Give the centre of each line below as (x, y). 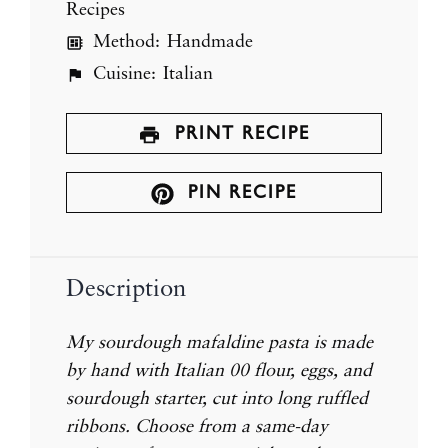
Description (126, 289)
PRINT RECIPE (238, 132)
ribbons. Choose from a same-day (197, 426)
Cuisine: (121, 74)
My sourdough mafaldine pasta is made (219, 342)
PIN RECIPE (238, 192)
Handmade (209, 42)
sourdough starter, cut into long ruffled (217, 398)
